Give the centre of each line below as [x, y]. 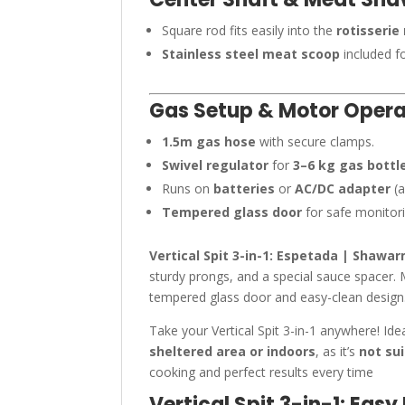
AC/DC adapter [343, 188]
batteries [245, 188]
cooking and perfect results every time [262, 372]
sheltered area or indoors [233, 351]
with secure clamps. [316, 141]
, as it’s [338, 351]
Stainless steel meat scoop [251, 54]
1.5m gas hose [209, 141]
